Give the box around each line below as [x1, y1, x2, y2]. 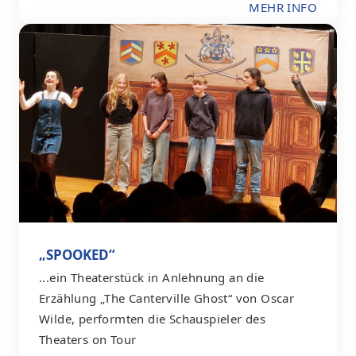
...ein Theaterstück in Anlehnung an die [39, 269, 265, 285]
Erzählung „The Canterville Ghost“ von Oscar [39, 289, 295, 306]
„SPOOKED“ [39, 245, 115, 264]
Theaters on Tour [39, 331, 137, 347]
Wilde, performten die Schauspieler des [39, 310, 266, 327]
